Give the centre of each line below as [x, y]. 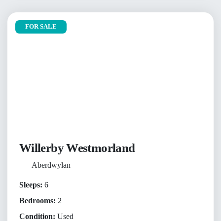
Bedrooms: [37, 200]
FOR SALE [41, 27]
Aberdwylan [51, 165]
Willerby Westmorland [77, 147]
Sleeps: [31, 184]
